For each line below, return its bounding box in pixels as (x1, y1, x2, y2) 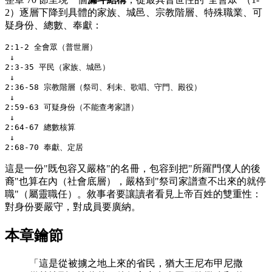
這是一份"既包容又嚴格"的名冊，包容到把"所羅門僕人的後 (5, 163, 260, 174)
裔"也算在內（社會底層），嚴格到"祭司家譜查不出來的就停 (5, 175, 266, 186)
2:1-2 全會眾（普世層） (5, 42, 97, 52)
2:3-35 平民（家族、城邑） (5, 62, 110, 72)
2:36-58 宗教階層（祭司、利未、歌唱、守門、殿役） (5, 82, 202, 92)
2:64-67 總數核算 (5, 122, 75, 132)
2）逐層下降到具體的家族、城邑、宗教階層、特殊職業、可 (5, 7, 262, 18)
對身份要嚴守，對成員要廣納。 (5, 201, 141, 212)
